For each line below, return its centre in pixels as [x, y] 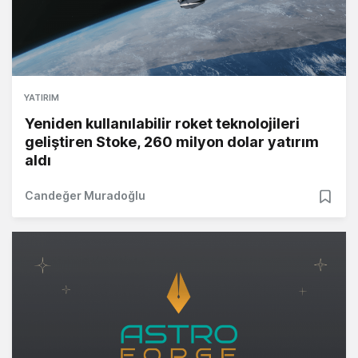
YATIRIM [42, 98]
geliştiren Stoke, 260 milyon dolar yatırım [172, 142]
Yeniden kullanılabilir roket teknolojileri [162, 124]
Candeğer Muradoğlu [85, 196]
